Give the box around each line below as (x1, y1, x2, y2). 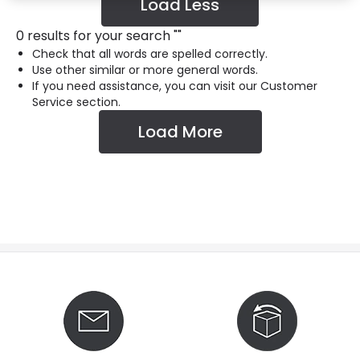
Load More (137, 121, 223, 143)
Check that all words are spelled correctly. (32, 46, 268, 62)
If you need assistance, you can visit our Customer (32, 78, 317, 94)
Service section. (32, 94, 121, 110)
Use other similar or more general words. (32, 62, 258, 78)
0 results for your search (16, 27, 170, 45)
